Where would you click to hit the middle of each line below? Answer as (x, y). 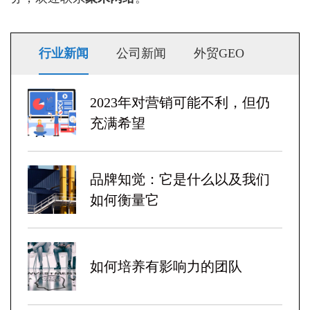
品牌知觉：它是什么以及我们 (180, 179)
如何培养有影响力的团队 (166, 266)
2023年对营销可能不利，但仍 (180, 102)
